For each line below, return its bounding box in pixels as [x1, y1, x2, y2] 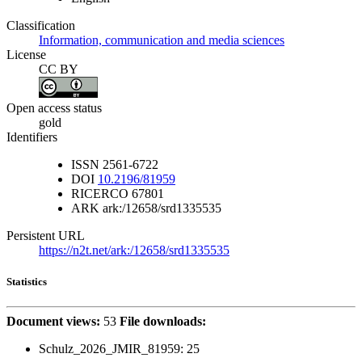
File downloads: [120, 314, 206, 329]
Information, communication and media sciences [39, 33, 284, 48]
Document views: [6, 314, 100, 329]
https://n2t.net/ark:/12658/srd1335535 [39, 242, 229, 257]
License [6, 48, 46, 62]
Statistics [6, 276, 47, 288]
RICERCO [71, 186, 128, 200]
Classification [6, 19, 75, 33]
